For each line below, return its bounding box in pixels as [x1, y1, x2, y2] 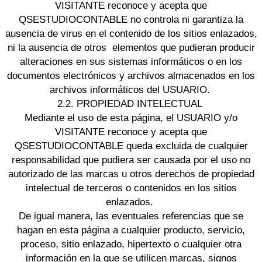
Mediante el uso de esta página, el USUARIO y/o [25, 112, 237, 124]
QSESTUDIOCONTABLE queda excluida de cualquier [14, 140, 248, 152]
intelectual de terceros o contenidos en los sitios [25, 182, 237, 194]
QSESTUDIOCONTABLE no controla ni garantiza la [19, 14, 243, 26]
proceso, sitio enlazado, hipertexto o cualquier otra [20, 239, 242, 250]
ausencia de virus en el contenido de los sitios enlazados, [5, 28, 257, 40]
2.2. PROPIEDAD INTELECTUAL [57, 98, 205, 110]
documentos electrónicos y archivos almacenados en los [7, 70, 255, 82]
